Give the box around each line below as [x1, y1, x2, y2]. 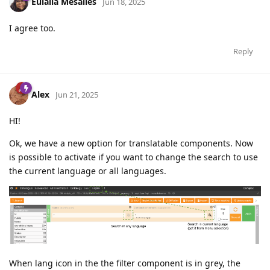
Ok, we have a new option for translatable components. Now [9, 137, 253, 149]
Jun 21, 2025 [55, 89, 98, 100]
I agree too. [9, 22, 55, 34]
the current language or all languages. [9, 165, 166, 177]
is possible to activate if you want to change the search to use [9, 151, 258, 163]
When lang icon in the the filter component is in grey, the [9, 257, 240, 269]
